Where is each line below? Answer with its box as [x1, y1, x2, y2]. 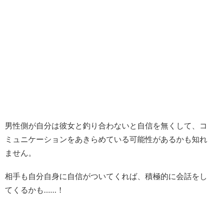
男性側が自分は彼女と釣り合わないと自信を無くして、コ [5, 121, 207, 130]
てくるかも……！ [5, 185, 64, 195]
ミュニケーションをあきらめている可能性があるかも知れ [5, 134, 207, 144]
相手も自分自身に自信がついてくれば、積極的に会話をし [5, 171, 207, 181]
